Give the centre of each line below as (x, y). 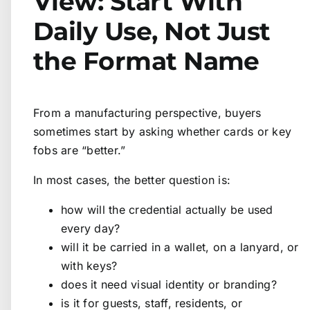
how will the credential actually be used (167, 209)
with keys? (89, 265)
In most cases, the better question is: (132, 180)
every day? (91, 228)
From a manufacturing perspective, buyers (147, 112)
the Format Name (146, 61)
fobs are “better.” (80, 150)
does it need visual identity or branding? (169, 284)
